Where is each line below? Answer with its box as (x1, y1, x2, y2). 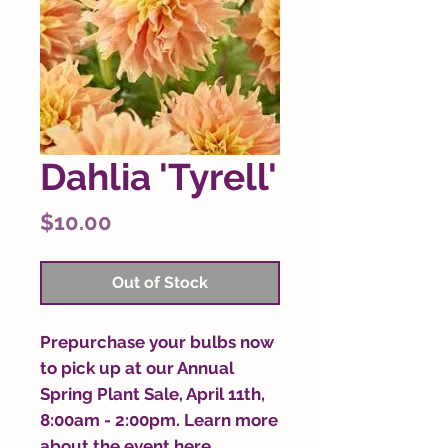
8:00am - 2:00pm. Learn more (40, 410, 278, 430)
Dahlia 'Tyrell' (40, 155, 277, 199)
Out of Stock (112, 273, 208, 292)
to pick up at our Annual (40, 358, 234, 378)
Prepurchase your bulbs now (40, 332, 274, 352)
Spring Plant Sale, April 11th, (40, 384, 265, 404)
